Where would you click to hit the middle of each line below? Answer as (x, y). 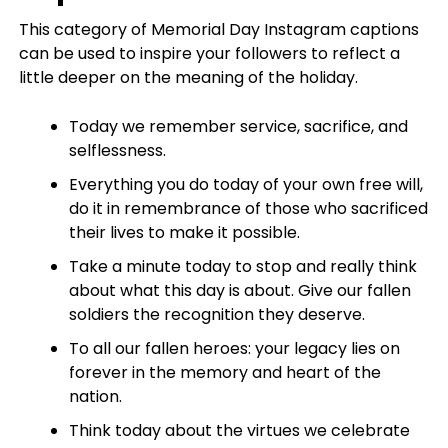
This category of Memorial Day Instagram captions (218, 29)
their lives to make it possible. (184, 232)
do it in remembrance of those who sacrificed (248, 208)
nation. (95, 396)
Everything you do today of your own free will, (245, 184)
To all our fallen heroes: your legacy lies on (234, 348)
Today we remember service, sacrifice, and (238, 126)
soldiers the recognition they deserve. (216, 314)
